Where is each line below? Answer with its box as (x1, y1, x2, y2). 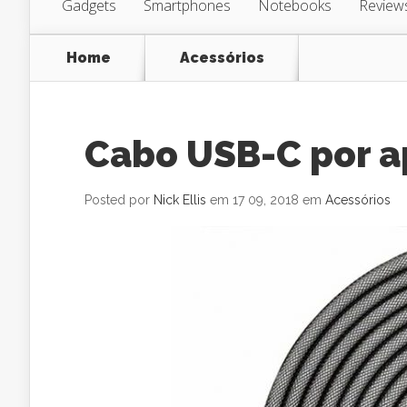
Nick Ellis (154, 193, 206, 207)
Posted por (84, 193, 154, 207)
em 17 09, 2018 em (206, 193, 325, 207)
